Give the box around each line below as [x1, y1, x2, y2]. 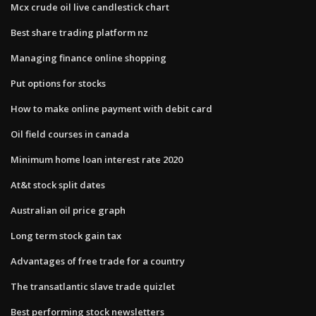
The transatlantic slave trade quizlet [11, 279, 175, 293]
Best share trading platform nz [11, 25, 148, 39]
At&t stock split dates [11, 178, 105, 191]
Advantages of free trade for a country [11, 254, 185, 267]
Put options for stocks [11, 76, 106, 90]
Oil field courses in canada [11, 127, 129, 140]
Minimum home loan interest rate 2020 [11, 152, 183, 166]
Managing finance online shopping [11, 51, 166, 64]
